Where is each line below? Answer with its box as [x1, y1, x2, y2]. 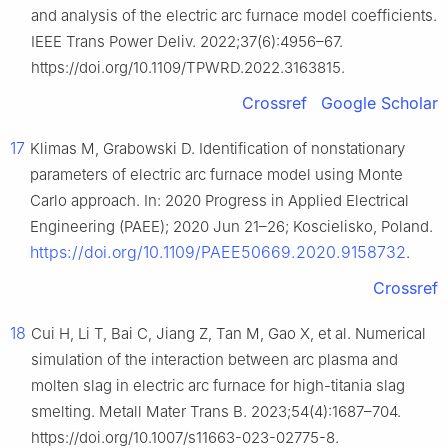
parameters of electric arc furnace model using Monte [30, 165, 403, 185]
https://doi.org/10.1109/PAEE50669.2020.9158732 [30, 242, 406, 263]
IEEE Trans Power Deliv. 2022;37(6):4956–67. [31, 32, 343, 52]
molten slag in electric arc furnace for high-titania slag [31, 376, 405, 396]
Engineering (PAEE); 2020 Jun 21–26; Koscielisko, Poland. [30, 217, 433, 237]
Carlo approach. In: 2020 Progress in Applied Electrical [30, 191, 409, 211]
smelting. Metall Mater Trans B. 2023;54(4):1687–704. [31, 402, 401, 422]
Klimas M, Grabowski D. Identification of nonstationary [30, 139, 405, 159]
